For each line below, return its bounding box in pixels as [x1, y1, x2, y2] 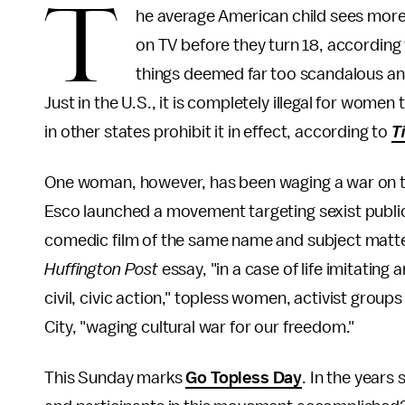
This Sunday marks [44, 369, 186, 387]
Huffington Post [44, 260, 158, 278]
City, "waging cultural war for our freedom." [44, 318, 355, 336]
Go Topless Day [185, 369, 303, 387]
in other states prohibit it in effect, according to [44, 123, 391, 141]
